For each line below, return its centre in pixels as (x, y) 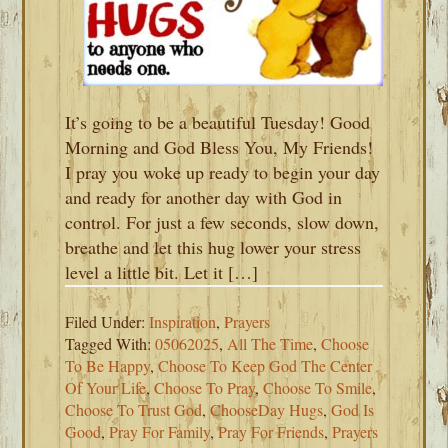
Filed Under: (107, 321)
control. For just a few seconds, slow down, (222, 222)
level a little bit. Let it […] (162, 272)
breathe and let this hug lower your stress (213, 247)
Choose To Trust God (134, 409)
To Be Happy (108, 365)
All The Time (270, 343)
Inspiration (183, 321)
